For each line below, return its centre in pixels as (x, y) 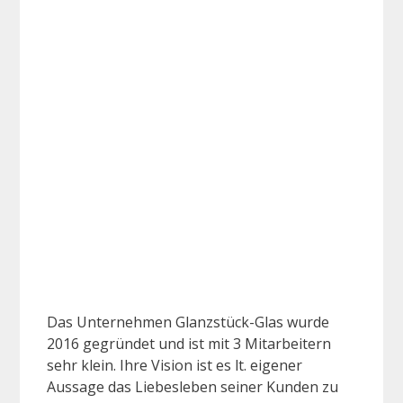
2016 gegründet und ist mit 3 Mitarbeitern (189, 343)
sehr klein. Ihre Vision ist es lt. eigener (175, 365)
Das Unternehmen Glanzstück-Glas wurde (188, 322)
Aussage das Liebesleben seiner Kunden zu (193, 386)
